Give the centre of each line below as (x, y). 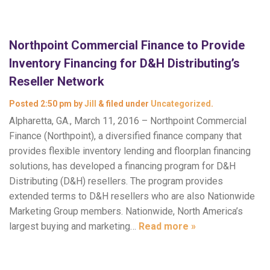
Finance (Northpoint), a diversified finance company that (125, 136)
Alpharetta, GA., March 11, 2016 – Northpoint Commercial (128, 121)
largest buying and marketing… (74, 226)
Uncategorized (181, 104)
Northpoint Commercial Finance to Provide (127, 45)
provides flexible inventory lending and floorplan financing (130, 151)
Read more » (167, 226)
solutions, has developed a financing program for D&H (122, 166)
